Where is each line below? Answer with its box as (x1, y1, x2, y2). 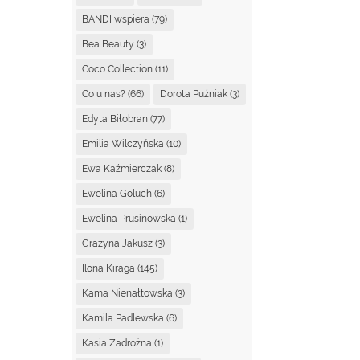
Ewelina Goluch (82, 187, 153, 199)
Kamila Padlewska (82, 312, 165, 324)
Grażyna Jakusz (82, 237, 153, 249)
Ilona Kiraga (82, 262, 136, 274)
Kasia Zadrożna (82, 337, 153, 349)
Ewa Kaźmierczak (82, 162, 162, 174)
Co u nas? (82, 88, 126, 100)
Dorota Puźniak (160, 88, 228, 100)
